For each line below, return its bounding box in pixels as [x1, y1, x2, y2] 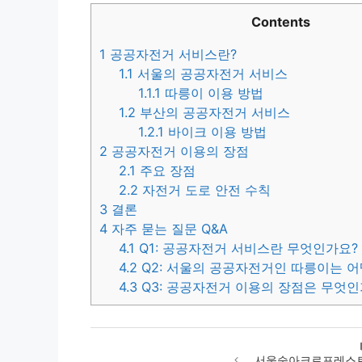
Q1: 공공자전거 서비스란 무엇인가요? [135, 239, 359, 256]
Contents [250, 13, 310, 30]
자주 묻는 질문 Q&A [107, 220, 228, 237]
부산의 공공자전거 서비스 [136, 103, 291, 120]
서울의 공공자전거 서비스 [133, 65, 288, 82]
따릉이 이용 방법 [161, 84, 264, 101]
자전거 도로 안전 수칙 [138, 181, 271, 198]
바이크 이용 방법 [164, 123, 267, 140]
